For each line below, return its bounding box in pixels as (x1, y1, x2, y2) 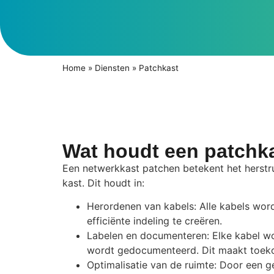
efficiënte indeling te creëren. (87, 215, 222, 228)
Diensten (95, 62, 130, 73)
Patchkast (139, 62, 179, 73)
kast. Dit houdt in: (62, 176, 144, 189)
